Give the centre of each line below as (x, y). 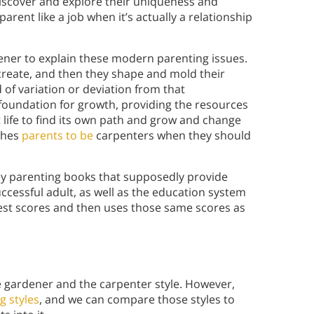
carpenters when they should (172, 136)
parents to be (57, 136)
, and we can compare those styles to (137, 300)
